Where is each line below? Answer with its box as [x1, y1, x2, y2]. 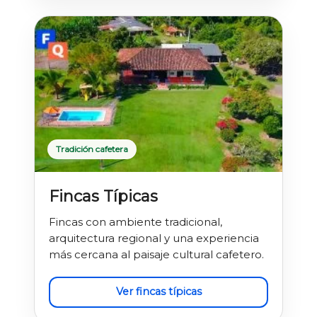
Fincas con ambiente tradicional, [49, 214, 222, 229]
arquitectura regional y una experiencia [49, 231, 259, 245]
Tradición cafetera [56, 143, 128, 154]
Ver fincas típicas [115, 285, 202, 299]
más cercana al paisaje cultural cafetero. [49, 247, 264, 261]
